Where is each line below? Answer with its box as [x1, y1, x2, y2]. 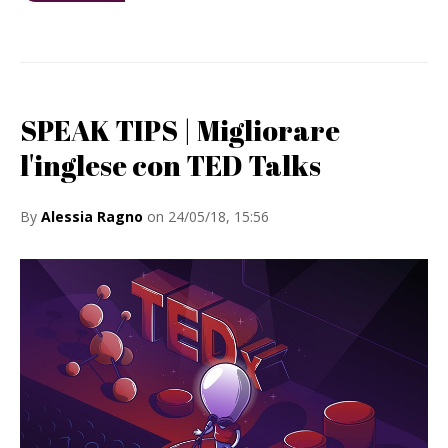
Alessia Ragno [41, 207, 143, 226]
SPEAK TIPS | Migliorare [20, 111, 340, 149]
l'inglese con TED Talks [20, 146, 321, 184]
